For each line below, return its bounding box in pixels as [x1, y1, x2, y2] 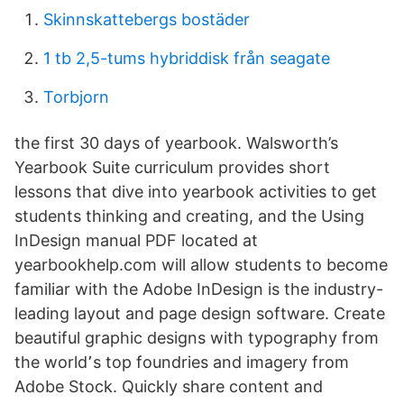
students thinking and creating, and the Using [14, 207, 364, 225]
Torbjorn [43, 87, 109, 106]
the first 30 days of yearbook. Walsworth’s [14, 133, 338, 152]
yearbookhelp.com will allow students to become [14, 255, 388, 274]
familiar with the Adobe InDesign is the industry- [14, 280, 383, 298]
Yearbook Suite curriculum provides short [14, 158, 330, 177]
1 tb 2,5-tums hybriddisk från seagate [43, 49, 330, 68]
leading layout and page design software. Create [14, 304, 385, 323]
